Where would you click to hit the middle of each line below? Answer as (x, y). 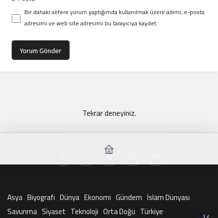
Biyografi (41, 197)
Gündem (129, 197)
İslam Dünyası (168, 197)
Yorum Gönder (41, 51)
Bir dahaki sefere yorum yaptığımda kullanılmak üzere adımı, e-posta (114, 12)
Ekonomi (98, 197)
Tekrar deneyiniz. (109, 113)
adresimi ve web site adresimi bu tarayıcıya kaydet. (91, 23)
